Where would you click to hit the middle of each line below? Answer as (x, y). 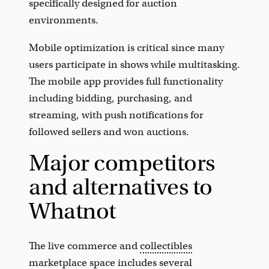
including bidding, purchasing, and (110, 98)
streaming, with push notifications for (116, 115)
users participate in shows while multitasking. (134, 64)
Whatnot (72, 211)
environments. (64, 20)
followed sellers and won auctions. (109, 131)
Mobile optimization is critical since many (126, 47)
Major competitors (122, 163)
